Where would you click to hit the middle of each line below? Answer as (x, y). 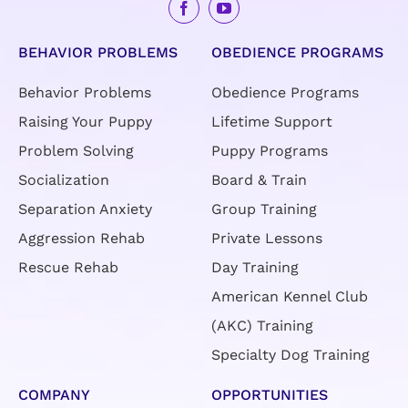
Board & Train (260, 180)
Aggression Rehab (81, 239)
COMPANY (54, 395)
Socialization (63, 180)
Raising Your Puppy (85, 122)
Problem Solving (76, 151)
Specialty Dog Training (291, 355)
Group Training (265, 209)
